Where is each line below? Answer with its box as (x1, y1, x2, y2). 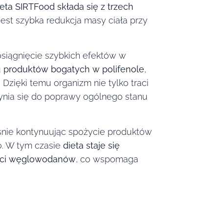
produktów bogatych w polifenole (3, 64, 144, 74)
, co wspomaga (76, 153, 138, 164)
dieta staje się (63, 140, 120, 151)
